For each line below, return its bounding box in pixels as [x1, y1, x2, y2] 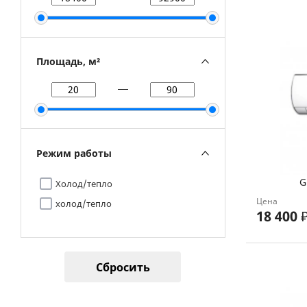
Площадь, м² [36, 55, 100, 69]
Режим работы [36, 146, 112, 160]
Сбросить [95, 259, 150, 275]
